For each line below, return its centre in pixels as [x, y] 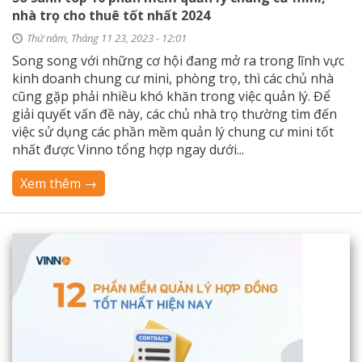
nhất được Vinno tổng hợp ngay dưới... [128, 149]
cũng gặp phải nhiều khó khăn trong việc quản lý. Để [171, 96]
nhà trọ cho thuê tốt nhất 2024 [111, 15]
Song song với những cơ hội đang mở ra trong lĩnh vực [178, 61]
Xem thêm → [59, 183]
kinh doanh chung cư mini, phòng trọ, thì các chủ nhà [173, 78]
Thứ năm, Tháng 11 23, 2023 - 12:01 [107, 38]
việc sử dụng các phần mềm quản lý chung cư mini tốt [173, 132]
